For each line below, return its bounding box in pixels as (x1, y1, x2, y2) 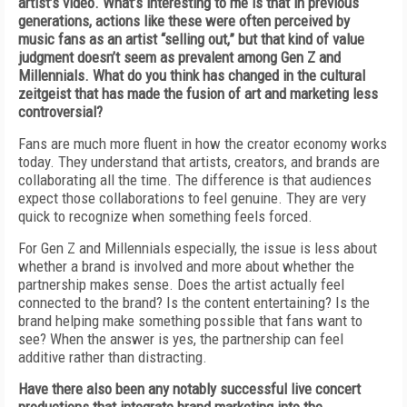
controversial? (18, 103, 103, 121)
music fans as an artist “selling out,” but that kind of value (18, 30, 364, 48)
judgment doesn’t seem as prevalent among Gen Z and (18, 48, 341, 66)
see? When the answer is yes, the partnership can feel (18, 330, 343, 348)
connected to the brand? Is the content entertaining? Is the (18, 293, 370, 312)
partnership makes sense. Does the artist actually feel (18, 275, 344, 293)
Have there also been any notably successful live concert (18, 380, 361, 398)
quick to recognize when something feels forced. (18, 207, 313, 225)
